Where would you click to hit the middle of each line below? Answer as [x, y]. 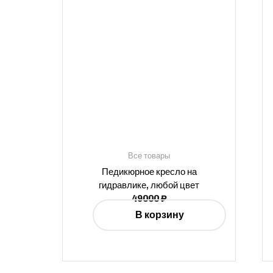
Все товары [149, 155]
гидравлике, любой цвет [149, 185]
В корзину [159, 214]
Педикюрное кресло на [149, 172]
